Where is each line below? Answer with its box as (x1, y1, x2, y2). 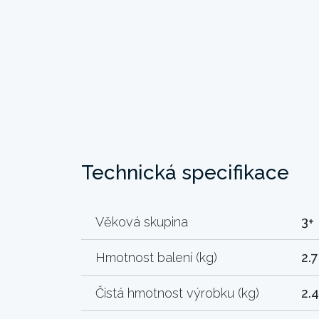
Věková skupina (95, 214, 188, 229)
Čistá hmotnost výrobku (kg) (95, 285, 259, 300)
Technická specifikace (81, 160, 289, 184)
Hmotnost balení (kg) (95, 249, 217, 265)
